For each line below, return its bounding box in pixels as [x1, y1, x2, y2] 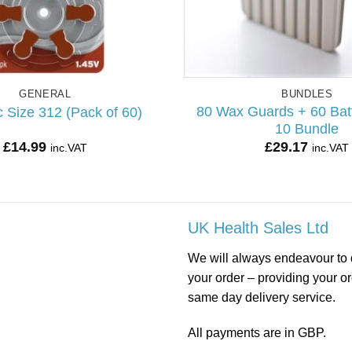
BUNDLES [280, 88, 333, 101]
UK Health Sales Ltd [188, 218, 328, 236]
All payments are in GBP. [188, 326, 326, 340]
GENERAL [18, 88, 71, 101]
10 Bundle [275, 120, 339, 137]
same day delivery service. [188, 290, 335, 304]
